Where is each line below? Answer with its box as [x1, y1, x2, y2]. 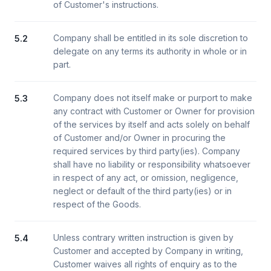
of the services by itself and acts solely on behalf [53, 119, 250, 129]
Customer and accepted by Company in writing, [53, 246, 243, 256]
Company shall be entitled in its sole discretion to [53, 33, 248, 43]
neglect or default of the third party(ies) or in [53, 186, 232, 196]
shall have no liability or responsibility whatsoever [53, 159, 250, 169]
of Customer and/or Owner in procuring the [53, 132, 226, 143]
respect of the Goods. [53, 199, 141, 209]
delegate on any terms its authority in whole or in [53, 46, 247, 56]
